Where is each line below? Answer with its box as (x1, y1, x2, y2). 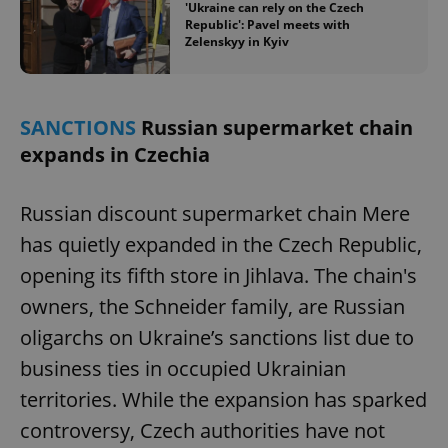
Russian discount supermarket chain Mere (20, 200, 410, 228)
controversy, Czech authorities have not (20, 417, 385, 445)
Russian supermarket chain (141, 114, 413, 142)
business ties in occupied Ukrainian (20, 355, 346, 383)
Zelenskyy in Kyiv (185, 32, 289, 50)
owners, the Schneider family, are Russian (20, 293, 405, 321)
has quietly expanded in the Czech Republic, (20, 231, 422, 259)
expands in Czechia (20, 141, 210, 169)
